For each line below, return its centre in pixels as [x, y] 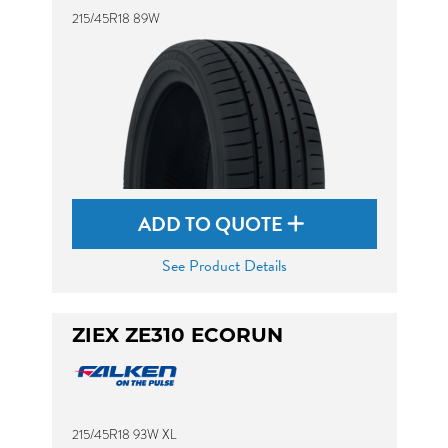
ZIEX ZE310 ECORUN [177, 337]
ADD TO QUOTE [212, 224]
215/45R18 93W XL [124, 434]
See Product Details [224, 266]
